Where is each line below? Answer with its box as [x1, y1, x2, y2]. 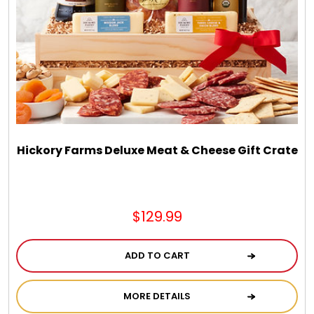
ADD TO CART [124, 249, 190, 263]
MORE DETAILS [123, 289, 191, 303]
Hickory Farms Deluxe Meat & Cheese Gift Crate [16, 142, 298, 159]
